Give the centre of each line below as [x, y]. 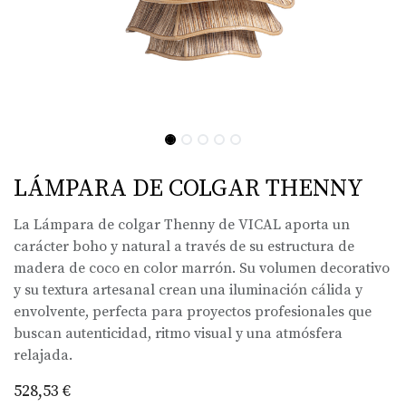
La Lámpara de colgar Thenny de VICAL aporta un [182, 224]
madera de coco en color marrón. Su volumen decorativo [202, 268]
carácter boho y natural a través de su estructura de [184, 246]
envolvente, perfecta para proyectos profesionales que [193, 311]
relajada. [43, 355]
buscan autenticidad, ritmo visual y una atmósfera [178, 333]
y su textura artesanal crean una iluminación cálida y [188, 290]
